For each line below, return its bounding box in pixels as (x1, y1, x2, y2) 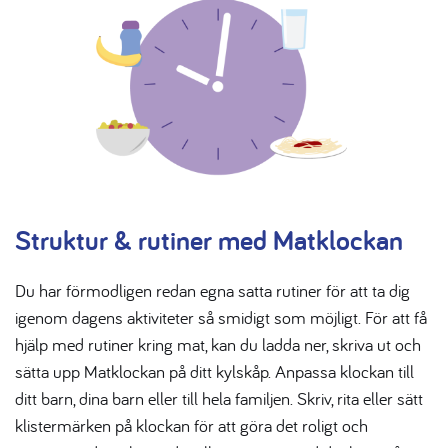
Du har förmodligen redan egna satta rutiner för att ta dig (15, 279, 410, 303)
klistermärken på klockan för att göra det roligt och (15, 414, 368, 438)
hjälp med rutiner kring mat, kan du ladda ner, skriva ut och (15, 333, 421, 357)
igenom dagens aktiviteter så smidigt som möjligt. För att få (15, 306, 427, 330)
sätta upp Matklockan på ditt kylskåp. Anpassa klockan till (15, 360, 414, 384)
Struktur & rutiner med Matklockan (15, 221, 403, 259)
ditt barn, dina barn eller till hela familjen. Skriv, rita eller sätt (15, 387, 423, 411)
